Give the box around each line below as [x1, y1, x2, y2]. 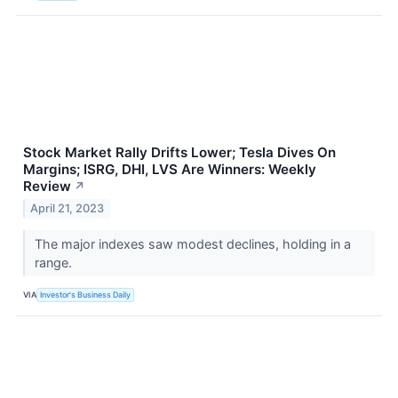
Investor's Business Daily [40, 289, 131, 299]
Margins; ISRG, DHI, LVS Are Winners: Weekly [23, 160, 316, 178]
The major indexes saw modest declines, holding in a [34, 236, 351, 252]
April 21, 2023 [30, 202, 105, 216]
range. [34, 255, 76, 271]
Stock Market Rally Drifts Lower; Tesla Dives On [23, 143, 336, 161]
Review [23, 177, 71, 195]
